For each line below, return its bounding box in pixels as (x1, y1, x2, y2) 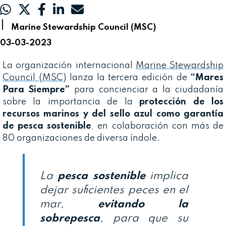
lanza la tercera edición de (66, 73, 191, 82)
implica (145, 170, 189, 182)
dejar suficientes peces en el (40, 184, 188, 196)
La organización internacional (3, 61, 136, 70)
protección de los (139, 97, 224, 106)
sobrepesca (40, 212, 100, 224)
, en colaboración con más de (91, 121, 224, 131)
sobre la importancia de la (3, 97, 140, 106)
